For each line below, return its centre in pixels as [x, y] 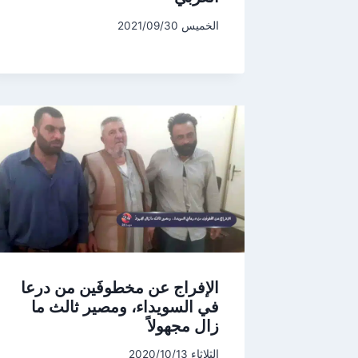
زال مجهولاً [183, 326]
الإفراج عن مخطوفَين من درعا [120, 287]
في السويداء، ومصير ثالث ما [125, 306]
